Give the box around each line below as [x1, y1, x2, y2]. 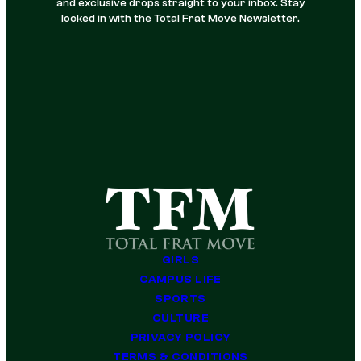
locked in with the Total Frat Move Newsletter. [61, 11, 300, 25]
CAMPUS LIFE [139, 272, 222, 286]
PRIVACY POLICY [130, 330, 231, 344]
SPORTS [155, 292, 206, 305]
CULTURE [152, 311, 209, 325]
